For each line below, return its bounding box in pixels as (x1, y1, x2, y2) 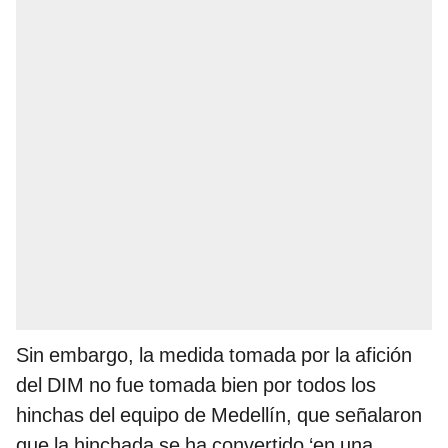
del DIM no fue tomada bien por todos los (16, 373, 376, 398)
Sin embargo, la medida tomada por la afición (16, 343, 412, 368)
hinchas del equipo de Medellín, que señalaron (16, 403, 422, 428)
